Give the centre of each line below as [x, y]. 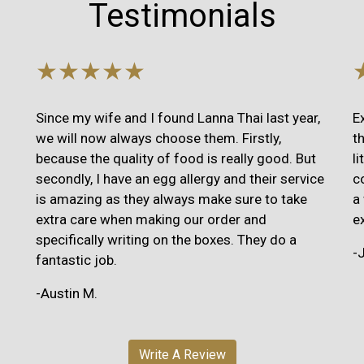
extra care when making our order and [151, 219]
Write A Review [182, 354]
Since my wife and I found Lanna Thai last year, [178, 117]
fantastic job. [76, 260]
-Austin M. [67, 293]
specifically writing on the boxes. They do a [166, 239]
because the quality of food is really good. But [176, 158]
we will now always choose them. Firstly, [158, 138]
